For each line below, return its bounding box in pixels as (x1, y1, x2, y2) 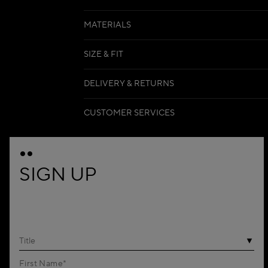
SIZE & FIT (84, 48, 123, 60)
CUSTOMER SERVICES (84, 107, 175, 118)
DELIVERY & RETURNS (84, 78, 174, 89)
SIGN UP (19, 162, 97, 187)
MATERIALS (84, 19, 131, 31)
